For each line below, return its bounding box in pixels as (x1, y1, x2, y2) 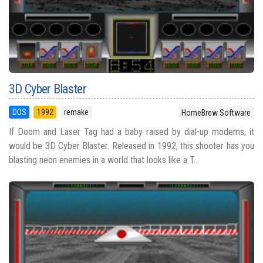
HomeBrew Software (181, 108, 251, 118)
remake (63, 107, 89, 117)
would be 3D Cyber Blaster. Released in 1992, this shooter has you (9, 140, 254, 152)
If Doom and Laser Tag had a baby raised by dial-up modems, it (9, 126, 254, 138)
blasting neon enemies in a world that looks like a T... (9, 154, 199, 166)
